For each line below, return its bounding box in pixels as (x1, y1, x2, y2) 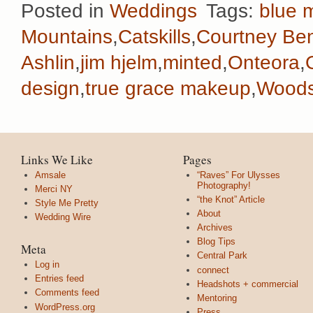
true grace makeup (85, 77, 251, 99)
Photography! (197, 180, 251, 191)
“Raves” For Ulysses (197, 169, 280, 180)
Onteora (228, 51, 300, 73)
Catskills (118, 25, 191, 48)
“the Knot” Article (197, 194, 265, 205)
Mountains (21, 25, 112, 48)
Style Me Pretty (35, 197, 99, 208)
